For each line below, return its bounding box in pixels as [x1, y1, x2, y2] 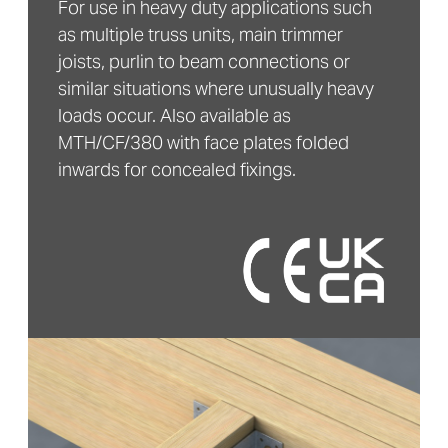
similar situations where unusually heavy [58, 71, 374, 111]
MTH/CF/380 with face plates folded [58, 125, 349, 165]
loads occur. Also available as [58, 98, 291, 138]
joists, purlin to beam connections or [58, 44, 350, 84]
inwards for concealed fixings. [58, 152, 296, 192]
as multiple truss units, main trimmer [58, 17, 343, 57]
